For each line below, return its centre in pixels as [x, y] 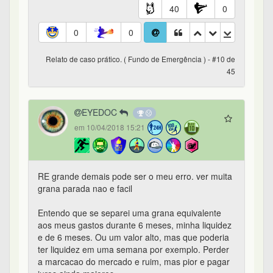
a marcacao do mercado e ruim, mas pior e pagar [134, 262]
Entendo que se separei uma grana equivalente [129, 213]
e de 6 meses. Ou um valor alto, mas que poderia [133, 237]
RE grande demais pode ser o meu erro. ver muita [135, 176]
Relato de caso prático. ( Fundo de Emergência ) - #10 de [140, 59]
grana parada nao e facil [85, 189]
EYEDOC [101, 112]
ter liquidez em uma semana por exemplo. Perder [133, 250]
